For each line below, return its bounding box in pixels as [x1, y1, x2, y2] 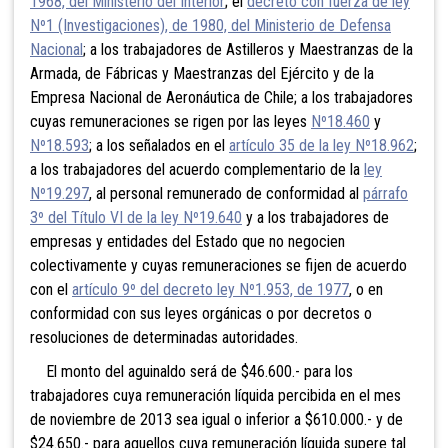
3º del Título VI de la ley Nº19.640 [30, 207, 242, 227]
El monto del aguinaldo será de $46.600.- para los [30, 361, 353, 381]
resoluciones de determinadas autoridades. [30, 327, 298, 347]
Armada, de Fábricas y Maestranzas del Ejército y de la [30, 63, 374, 83]
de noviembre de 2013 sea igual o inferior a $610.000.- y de [30, 409, 403, 429]
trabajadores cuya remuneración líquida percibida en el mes [30, 385, 401, 405]
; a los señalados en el [89, 135, 229, 155]
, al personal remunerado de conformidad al [89, 183, 363, 203]
